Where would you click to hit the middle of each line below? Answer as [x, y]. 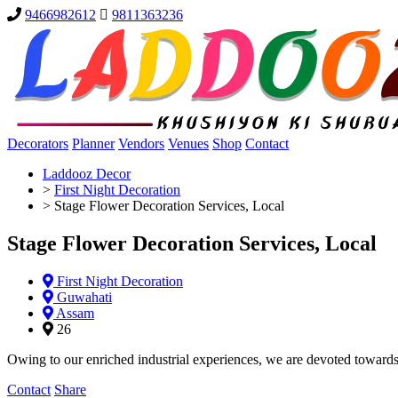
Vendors [141, 143]
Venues [188, 143]
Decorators [38, 143]
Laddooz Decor [87, 174]
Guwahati [83, 297]
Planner [93, 143]
